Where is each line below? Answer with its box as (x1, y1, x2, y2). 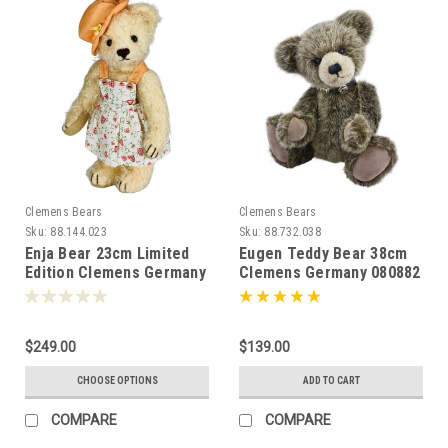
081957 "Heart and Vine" (25, 281, 196, 301)
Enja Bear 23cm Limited (25, 243, 190, 263)
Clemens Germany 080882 (239, 262, 421, 282)
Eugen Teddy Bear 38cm (239, 243, 408, 263)
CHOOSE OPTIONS (76, 374, 158, 386)
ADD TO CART (302, 374, 360, 386)
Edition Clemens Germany (25, 262, 206, 282)
